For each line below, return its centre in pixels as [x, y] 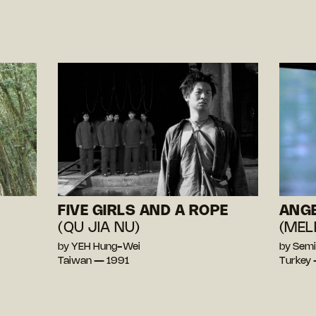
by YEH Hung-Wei [99, 247]
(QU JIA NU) [99, 228]
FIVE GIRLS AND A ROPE [143, 211]
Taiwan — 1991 [94, 261]
